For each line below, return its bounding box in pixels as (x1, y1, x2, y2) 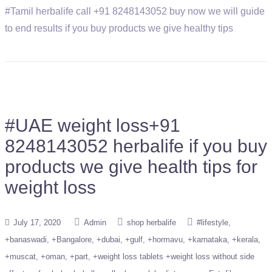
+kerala (232, 235, 258, 244)
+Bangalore (52, 235, 92, 244)
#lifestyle (197, 218, 228, 227)
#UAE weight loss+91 (5, 115, 180, 135)
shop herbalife (127, 218, 176, 227)
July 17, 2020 (13, 218, 61, 227)
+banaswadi (5, 235, 47, 244)
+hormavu (148, 235, 183, 244)
